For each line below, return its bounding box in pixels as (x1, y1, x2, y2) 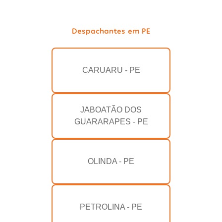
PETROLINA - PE (80, 203, 142, 212)
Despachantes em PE (72, 26, 150, 36)
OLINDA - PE (88, 157, 134, 166)
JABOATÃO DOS (80, 106, 142, 114)
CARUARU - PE (82, 66, 140, 75)
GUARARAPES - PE (74, 117, 148, 126)
